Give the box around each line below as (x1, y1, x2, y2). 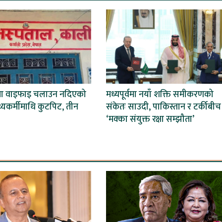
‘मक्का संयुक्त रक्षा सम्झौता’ (106, 111, 194, 127)
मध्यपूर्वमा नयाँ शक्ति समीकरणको (106, 87, 214, 102)
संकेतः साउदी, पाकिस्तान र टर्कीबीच (106, 99, 221, 114)
